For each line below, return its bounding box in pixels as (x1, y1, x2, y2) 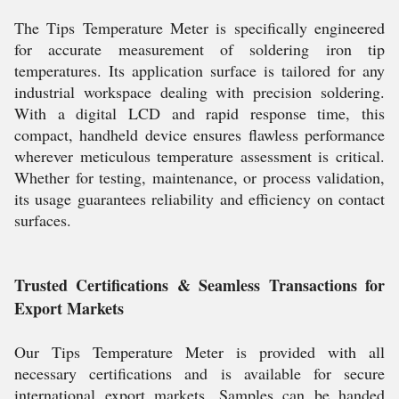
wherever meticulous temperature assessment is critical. (14, 145, 385, 167)
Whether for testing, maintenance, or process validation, (14, 167, 385, 188)
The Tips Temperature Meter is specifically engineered (14, 17, 385, 38)
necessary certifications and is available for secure (14, 362, 385, 384)
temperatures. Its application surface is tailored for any (14, 60, 385, 81)
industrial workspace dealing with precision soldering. (14, 81, 385, 102)
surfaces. (14, 209, 71, 231)
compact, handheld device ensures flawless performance (14, 124, 385, 145)
